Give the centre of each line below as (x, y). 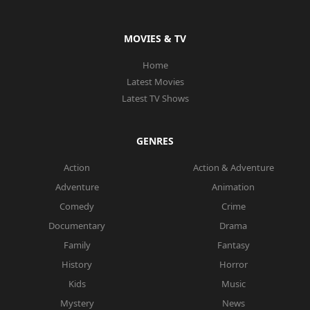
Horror (233, 265)
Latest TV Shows (155, 99)
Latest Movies (155, 82)
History (77, 265)
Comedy (77, 207)
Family (77, 245)
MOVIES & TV (155, 39)
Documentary (77, 226)
